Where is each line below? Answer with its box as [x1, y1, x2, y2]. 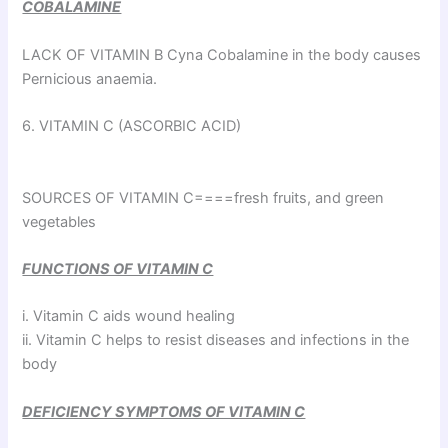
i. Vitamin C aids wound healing [22, 307, 236, 326]
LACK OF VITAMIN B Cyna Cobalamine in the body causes [22, 45, 422, 64]
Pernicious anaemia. [22, 69, 158, 88]
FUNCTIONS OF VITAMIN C [22, 259, 214, 278]
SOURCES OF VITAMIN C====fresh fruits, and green [22, 188, 385, 207]
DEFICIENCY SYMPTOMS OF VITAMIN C [22, 402, 306, 421]
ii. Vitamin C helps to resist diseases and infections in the [22, 331, 410, 350]
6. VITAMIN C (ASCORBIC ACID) [22, 117, 242, 136]
